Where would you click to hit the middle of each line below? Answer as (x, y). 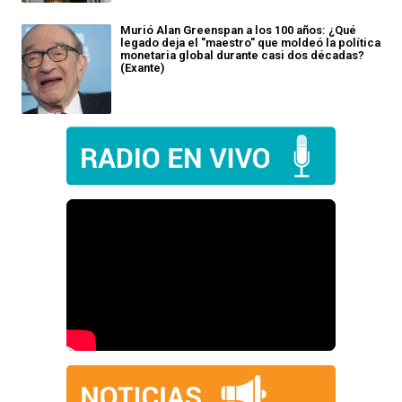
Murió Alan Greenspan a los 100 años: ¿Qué (238, 30)
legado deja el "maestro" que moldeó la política (250, 42)
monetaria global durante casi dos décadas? (242, 55)
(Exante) (142, 67)
